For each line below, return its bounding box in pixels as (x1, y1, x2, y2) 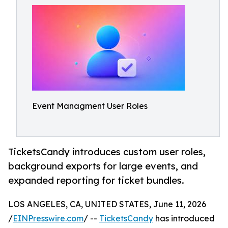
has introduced (153, 213, 215, 224)
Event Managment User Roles (32, 101, 148, 111)
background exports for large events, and (8, 160, 198, 172)
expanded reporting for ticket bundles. (8, 175, 184, 186)
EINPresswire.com (13, 213, 83, 224)
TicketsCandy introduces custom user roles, (8, 146, 206, 158)
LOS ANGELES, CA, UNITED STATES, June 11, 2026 (8, 199, 206, 210)
